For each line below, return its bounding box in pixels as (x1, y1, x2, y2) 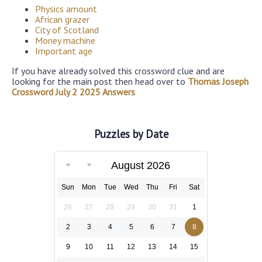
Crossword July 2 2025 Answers (12, 86, 135, 98)
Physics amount (35, 3, 97, 15)
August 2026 (111, 159, 170, 171)
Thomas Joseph (188, 75, 249, 88)
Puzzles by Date (94, 126, 168, 141)
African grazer (35, 13, 89, 26)
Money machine (35, 35, 95, 47)
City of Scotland (35, 24, 99, 36)
